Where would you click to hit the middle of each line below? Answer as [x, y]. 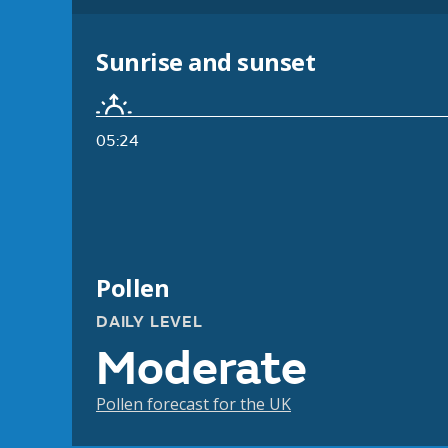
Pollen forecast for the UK [193, 404]
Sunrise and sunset [206, 62]
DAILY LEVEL [149, 322]
